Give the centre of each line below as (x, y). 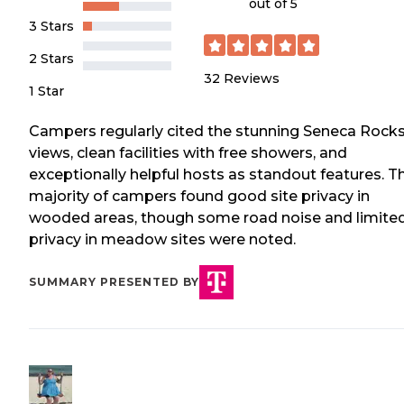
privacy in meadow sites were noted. (162, 239)
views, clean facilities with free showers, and (188, 152)
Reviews (252, 78)
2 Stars (51, 58)
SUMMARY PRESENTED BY (114, 281)
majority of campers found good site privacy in (199, 196)
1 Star (46, 91)
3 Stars (51, 26)
